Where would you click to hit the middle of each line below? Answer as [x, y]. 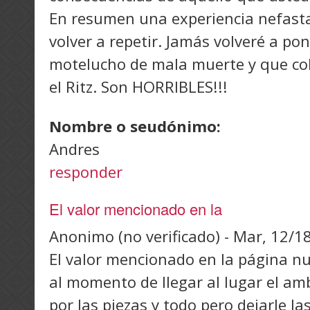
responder [86, 172]
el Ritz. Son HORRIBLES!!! [138, 87]
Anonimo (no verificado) [135, 236]
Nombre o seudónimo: [137, 126]
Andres [74, 149]
